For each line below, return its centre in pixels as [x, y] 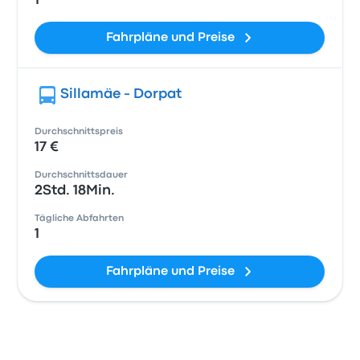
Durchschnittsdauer [82, 175]
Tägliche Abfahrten [80, 219]
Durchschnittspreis [79, 132]
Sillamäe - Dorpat [121, 94]
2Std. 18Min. [75, 191]
